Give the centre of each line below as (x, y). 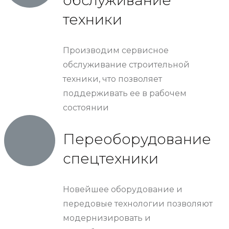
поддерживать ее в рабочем (125, 93)
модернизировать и (107, 218)
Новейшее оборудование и (123, 189)
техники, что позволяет (112, 79)
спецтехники (111, 158)
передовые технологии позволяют (138, 203)
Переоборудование (137, 139)
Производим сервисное (116, 50)
